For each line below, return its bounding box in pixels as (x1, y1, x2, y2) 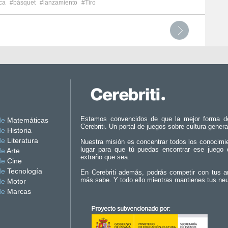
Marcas (5, 187, 31, 195)
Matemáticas (5, 116, 48, 124)
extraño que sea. (80, 153, 130, 161)
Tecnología (5, 167, 42, 175)
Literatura (5, 136, 38, 145)
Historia (5, 126, 32, 134)
